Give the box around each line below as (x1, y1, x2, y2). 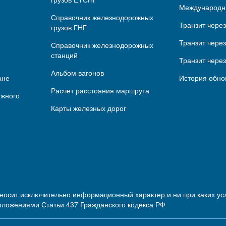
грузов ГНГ (51, 22, 87, 32)
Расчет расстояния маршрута (51, 85, 150, 95)
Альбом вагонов (51, 68, 104, 78)
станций (51, 50, 78, 60)
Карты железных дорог (51, 103, 127, 113)
